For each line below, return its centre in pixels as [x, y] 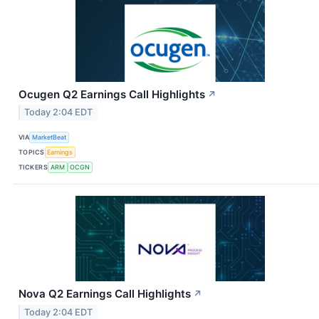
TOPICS [32, 152]
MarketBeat [49, 137]
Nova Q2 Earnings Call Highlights [105, 294]
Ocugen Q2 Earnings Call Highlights [112, 94]
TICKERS [33, 167]
